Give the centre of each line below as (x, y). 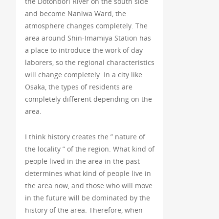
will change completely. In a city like (83, 75)
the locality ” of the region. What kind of (89, 149)
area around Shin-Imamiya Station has (88, 38)
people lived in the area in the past (82, 161)
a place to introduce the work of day (84, 50)
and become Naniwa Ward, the (75, 14)
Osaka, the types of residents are (78, 87)
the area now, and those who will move (88, 186)
